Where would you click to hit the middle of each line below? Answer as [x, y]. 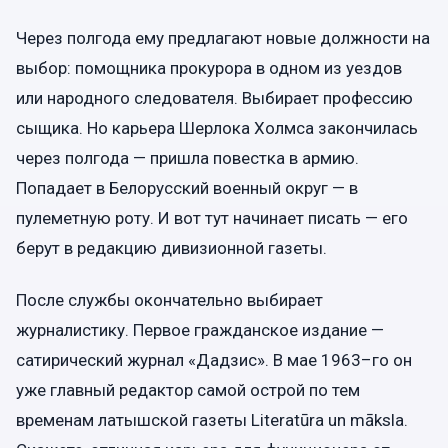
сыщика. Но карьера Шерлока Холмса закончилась [217, 128]
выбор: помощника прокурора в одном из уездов [209, 68]
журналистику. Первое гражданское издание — [200, 329]
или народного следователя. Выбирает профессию [214, 98]
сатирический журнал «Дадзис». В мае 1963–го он [214, 359]
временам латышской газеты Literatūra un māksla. [212, 419]
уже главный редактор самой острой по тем [188, 389]
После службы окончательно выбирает [169, 299]
